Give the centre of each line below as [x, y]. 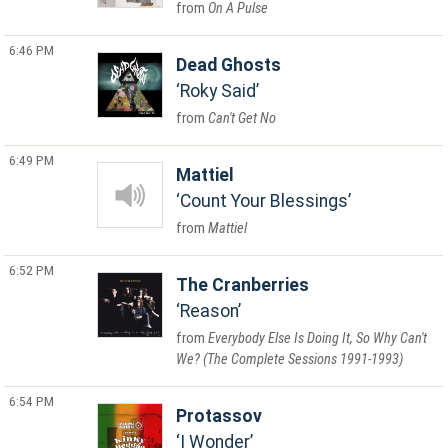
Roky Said [218, 91]
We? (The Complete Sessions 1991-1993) [290, 359]
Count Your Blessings [264, 201]
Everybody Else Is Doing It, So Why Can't [318, 338]
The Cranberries [243, 285]
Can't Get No [242, 118]
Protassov [219, 416]
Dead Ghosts [229, 65]
